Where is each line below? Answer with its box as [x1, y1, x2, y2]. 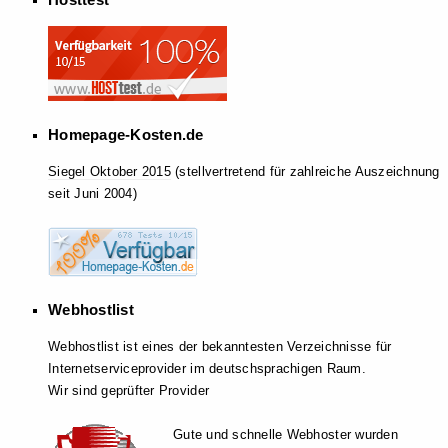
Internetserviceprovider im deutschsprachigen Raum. [48, 361, 366, 377]
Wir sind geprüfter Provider [48, 383, 210, 399]
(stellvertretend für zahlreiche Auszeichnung [170, 163, 440, 179]
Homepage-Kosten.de [48, 125, 204, 143]
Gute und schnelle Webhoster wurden [173, 427, 398, 443]
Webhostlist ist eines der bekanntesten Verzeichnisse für [48, 339, 392, 355]
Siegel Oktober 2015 [48, 163, 171, 179]
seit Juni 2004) [48, 185, 137, 201]
